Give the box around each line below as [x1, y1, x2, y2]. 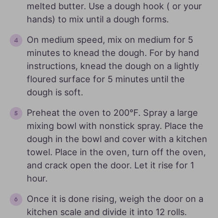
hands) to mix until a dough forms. [27, 14, 169, 25]
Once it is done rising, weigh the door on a [27, 194, 203, 204]
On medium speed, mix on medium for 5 [27, 35, 193, 45]
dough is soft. [27, 87, 83, 98]
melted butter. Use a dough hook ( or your [27, 1, 202, 12]
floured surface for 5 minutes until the [27, 74, 185, 85]
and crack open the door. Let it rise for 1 [27, 160, 194, 171]
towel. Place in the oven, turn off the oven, [27, 147, 206, 158]
